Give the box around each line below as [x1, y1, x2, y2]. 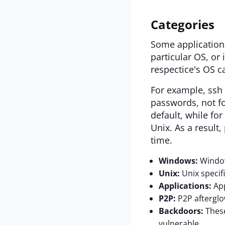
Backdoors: [159, 205, 203, 216]
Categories [151, 16, 214, 33]
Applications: [159, 180, 211, 191]
